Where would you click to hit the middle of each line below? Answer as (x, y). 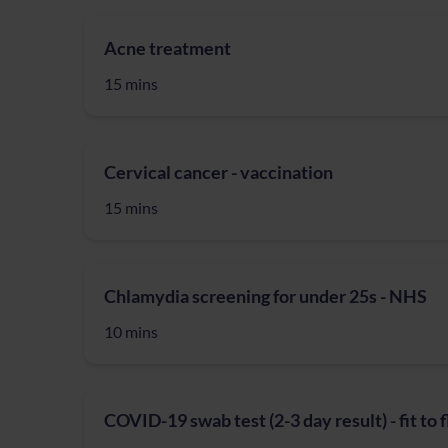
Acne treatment (167, 48)
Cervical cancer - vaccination (218, 172)
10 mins (131, 331)
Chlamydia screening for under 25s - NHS (265, 296)
